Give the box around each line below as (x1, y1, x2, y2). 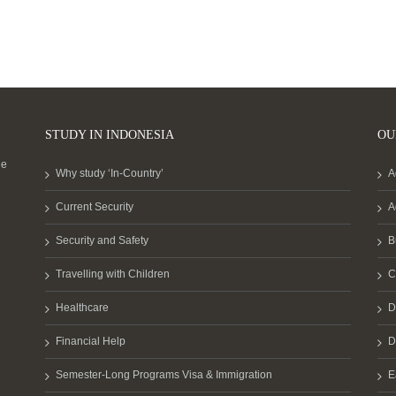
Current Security (55, 201, 133, 214)
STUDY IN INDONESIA (44, 128, 174, 142)
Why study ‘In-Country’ (55, 167, 164, 180)
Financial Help (55, 335, 126, 348)
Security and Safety (55, 234, 148, 247)
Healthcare (55, 301, 109, 315)
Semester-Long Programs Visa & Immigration (55, 369, 272, 382)
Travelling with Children (55, 268, 170, 281)
